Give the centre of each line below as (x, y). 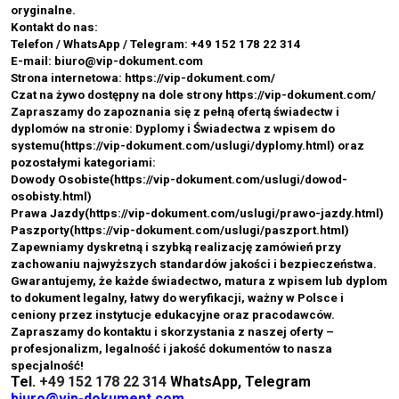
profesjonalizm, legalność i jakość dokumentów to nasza (171, 349)
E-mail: (33, 61)
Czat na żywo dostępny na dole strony (118, 95)
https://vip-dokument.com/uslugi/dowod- (231, 179)
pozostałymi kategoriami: (83, 163)
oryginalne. (43, 10)
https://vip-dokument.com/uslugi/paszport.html (209, 230)
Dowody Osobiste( (62, 179)
